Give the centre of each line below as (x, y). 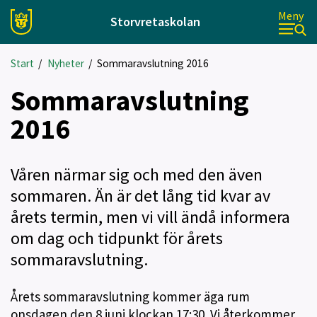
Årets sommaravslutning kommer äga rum (130, 296)
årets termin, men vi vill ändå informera (150, 217)
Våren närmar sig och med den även (137, 174)
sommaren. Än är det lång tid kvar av (140, 196)
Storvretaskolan (155, 22)
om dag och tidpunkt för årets (117, 238)
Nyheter (65, 63)
